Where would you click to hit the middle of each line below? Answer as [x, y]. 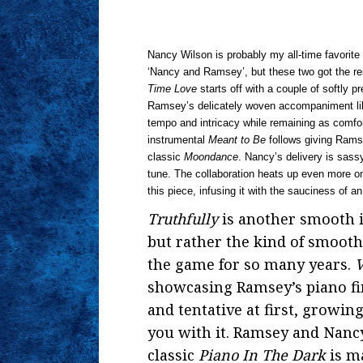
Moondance [211, 157]
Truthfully [183, 219]
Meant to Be [237, 140]
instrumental [178, 140]
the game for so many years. [251, 264]
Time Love [172, 89]
